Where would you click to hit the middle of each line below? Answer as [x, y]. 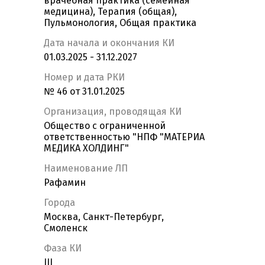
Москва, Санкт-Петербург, [104, 217]
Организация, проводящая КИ [113, 112]
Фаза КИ [63, 248]
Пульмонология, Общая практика [120, 23]
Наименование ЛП [86, 169]
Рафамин [65, 183]
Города [59, 203]
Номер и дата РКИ [84, 77]
